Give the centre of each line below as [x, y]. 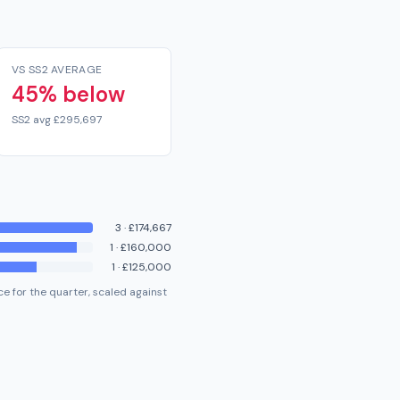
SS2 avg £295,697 [57, 120]
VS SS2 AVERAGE [57, 70]
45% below [68, 94]
